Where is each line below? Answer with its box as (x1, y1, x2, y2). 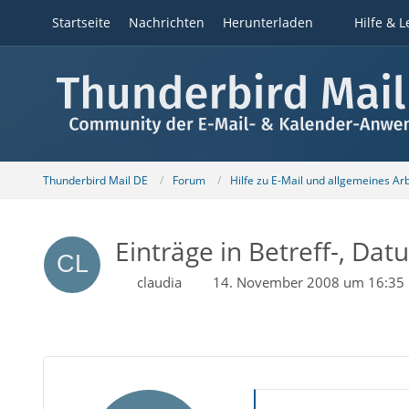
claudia (136, 273, 182, 291)
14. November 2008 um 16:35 (212, 273, 404, 291)
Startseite (51, 14, 110, 31)
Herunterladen (222, 14, 313, 31)
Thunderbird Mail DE (42, 172, 148, 188)
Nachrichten (128, 14, 204, 31)
